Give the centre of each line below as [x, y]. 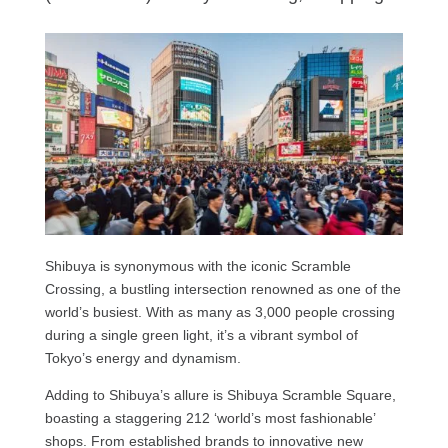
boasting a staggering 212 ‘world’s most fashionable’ [209, 418]
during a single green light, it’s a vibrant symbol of [201, 335]
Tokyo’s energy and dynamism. [142, 358]
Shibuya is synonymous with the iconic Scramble [197, 266]
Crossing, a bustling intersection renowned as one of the [222, 289]
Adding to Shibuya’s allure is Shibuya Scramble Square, [220, 395]
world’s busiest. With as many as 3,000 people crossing [219, 312]
